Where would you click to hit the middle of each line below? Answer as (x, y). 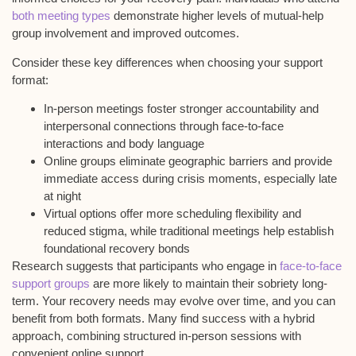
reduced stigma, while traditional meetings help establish (189, 231)
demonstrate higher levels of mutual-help (217, 16)
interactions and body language (124, 144)
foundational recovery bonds (117, 249)
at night (62, 196)
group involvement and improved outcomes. (126, 33)
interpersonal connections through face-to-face (164, 126)
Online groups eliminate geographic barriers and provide (188, 161)
